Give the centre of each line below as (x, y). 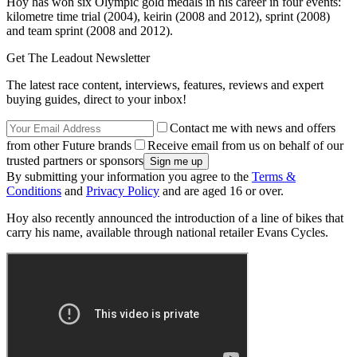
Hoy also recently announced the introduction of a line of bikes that (175, 218)
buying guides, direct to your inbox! (96, 99)
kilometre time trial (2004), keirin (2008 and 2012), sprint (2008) (168, 16)
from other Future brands (69, 145)
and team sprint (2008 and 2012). (90, 30)
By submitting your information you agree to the (129, 176)
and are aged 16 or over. (222, 190)
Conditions (34, 190)
